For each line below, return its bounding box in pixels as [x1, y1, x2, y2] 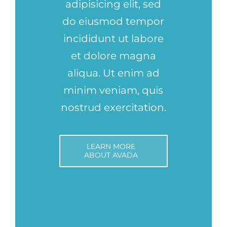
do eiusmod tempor [62, 15, 165, 27]
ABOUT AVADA [84, 150, 138, 160]
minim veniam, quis [63, 84, 164, 96]
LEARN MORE [87, 141, 136, 151]
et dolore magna [70, 49, 156, 62]
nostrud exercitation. [60, 101, 166, 113]
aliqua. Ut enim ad [67, 66, 160, 79]
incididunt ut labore [63, 32, 164, 45]
